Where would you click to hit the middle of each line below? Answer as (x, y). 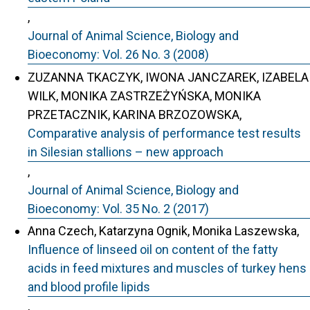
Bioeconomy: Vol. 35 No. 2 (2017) (118, 208)
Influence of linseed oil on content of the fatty (153, 249)
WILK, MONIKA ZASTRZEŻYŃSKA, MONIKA (144, 95)
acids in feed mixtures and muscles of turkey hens (167, 268)
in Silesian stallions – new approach (126, 152)
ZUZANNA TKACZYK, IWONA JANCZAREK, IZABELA (168, 77)
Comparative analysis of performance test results (164, 133)
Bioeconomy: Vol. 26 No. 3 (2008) (118, 54)
